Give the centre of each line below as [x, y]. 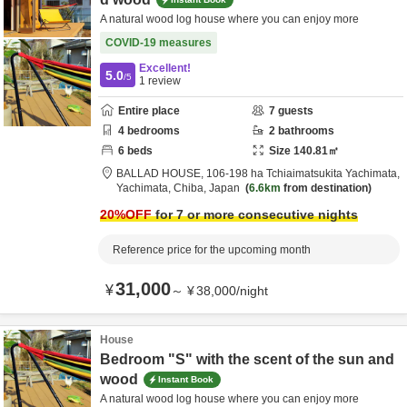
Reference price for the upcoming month [212, 250]
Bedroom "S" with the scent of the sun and [247, 359]
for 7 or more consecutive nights [255, 214]
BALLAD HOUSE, [161, 174]
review [163, 81]
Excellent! [165, 68]
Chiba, [191, 188]
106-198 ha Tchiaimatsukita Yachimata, [303, 174]
